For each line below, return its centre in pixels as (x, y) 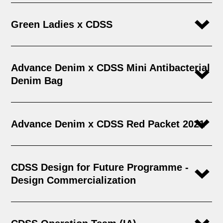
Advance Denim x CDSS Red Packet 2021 (108, 124)
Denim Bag (37, 80)
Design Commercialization (74, 180)
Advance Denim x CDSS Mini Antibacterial (111, 67)
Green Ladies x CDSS (62, 24)
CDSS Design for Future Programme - (100, 167)
